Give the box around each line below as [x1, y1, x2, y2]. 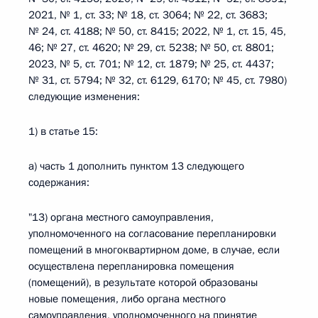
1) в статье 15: [28, 124, 98, 138]
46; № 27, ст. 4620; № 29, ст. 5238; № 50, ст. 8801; [28, 40, 274, 55]
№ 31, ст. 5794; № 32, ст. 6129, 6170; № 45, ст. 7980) [28, 73, 287, 87]
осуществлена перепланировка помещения [28, 259, 234, 273]
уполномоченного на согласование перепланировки [28, 226, 276, 241]
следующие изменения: [28, 89, 140, 104]
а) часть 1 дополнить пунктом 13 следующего [28, 159, 244, 173]
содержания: [28, 175, 89, 190]
